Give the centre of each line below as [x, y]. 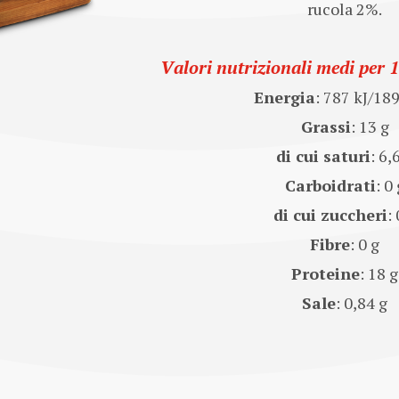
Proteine [326, 273]
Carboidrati [330, 185]
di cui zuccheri [330, 215]
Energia [285, 97]
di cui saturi [323, 156]
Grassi [326, 126]
